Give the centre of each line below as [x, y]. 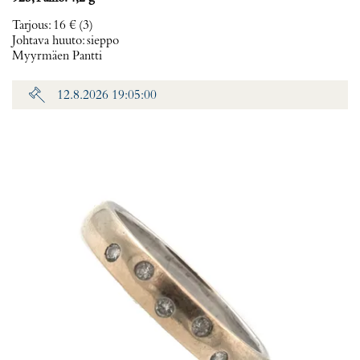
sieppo [103, 41]
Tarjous [30, 26]
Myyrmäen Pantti [57, 56]
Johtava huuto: [49, 41]
